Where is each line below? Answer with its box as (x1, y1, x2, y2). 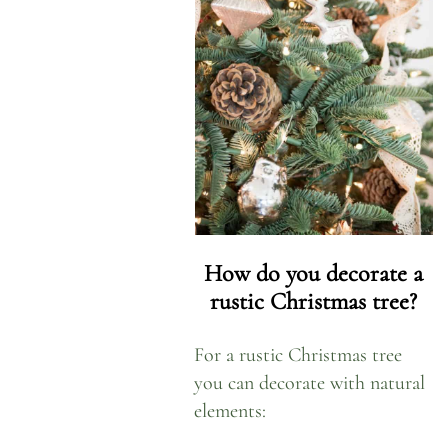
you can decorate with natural (194, 370, 426, 395)
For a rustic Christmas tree (194, 342, 403, 367)
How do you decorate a (204, 259, 424, 288)
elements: (194, 398, 267, 423)
